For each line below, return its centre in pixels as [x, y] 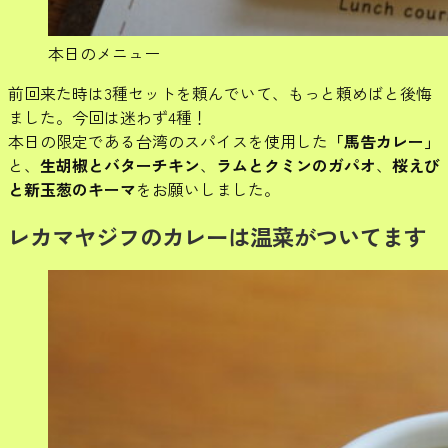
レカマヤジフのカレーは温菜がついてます [217, 235]
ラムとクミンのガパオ [296, 164]
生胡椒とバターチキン [120, 164]
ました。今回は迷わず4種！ [108, 116]
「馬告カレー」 [384, 140]
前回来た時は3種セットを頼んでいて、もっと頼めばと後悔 [220, 92]
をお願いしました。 [208, 188]
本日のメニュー [104, 52]
